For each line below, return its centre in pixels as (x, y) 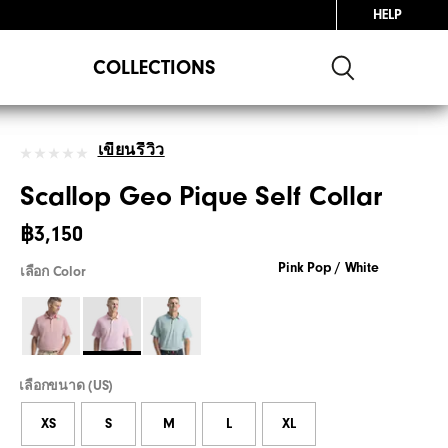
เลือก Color (53, 271)
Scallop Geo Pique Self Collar (201, 196)
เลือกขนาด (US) (66, 385)
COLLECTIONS (154, 67)
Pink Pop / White (328, 267)
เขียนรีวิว (131, 149)
